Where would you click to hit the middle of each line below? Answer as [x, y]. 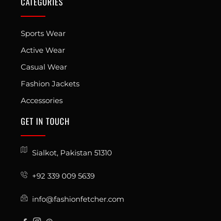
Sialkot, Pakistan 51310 [72, 152]
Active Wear [43, 50]
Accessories [42, 100]
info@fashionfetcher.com [78, 199]
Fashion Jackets [50, 83]
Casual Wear [44, 67]
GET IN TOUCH [46, 121]
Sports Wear [43, 33]
